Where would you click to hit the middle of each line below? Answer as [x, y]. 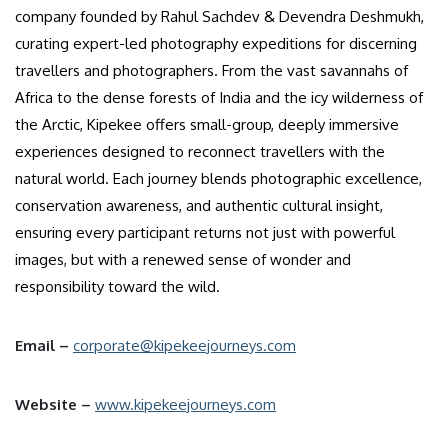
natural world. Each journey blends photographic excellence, [218, 178]
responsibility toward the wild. [117, 286]
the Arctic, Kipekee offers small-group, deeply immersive [207, 124]
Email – [42, 345]
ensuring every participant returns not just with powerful [205, 232]
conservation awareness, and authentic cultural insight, [199, 205]
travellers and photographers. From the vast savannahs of [211, 70]
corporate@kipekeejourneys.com [184, 345]
